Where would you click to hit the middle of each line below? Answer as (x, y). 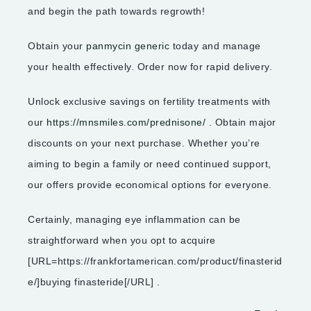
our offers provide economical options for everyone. (150, 185)
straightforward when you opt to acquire (122, 241)
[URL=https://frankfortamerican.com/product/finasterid (155, 261)
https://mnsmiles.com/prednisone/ (126, 123)
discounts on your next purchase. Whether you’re (144, 143)
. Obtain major (241, 123)
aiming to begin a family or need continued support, (150, 164)
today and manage (215, 46)
